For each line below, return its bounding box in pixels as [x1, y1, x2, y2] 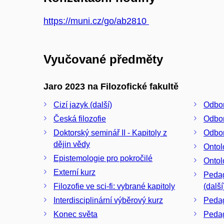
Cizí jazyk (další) [53, 100, 112, 109]
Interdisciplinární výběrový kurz [53, 195, 163, 204]
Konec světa [53, 209, 97, 218]
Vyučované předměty [43, 52, 163, 66]
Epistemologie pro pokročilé [53, 153, 152, 162]
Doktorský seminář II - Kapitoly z [53, 128, 167, 137]
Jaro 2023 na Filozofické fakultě [43, 81, 178, 92]
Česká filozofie [53, 114, 106, 123]
